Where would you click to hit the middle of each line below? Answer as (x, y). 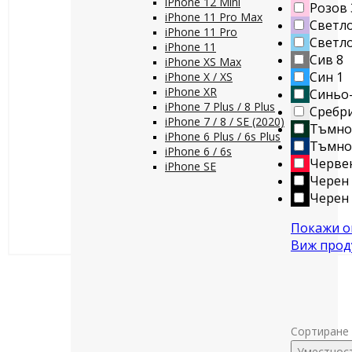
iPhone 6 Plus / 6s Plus (223, 136)
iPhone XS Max (203, 62)
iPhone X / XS (199, 77)
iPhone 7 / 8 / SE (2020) (225, 121)
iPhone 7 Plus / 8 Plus (220, 106)
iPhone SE (191, 166)
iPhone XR (191, 92)
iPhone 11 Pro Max (214, 17)
